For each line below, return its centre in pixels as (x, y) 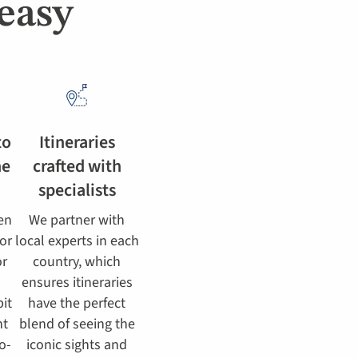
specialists (77, 190)
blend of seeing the (77, 324)
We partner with (77, 220)
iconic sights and (77, 345)
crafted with (77, 166)
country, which (77, 262)
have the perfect (77, 303)
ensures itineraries (77, 282)
